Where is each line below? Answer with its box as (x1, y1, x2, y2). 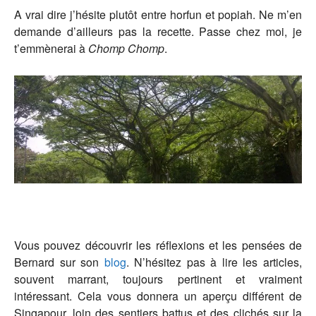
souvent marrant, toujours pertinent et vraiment (14, 271, 302, 288)
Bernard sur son (14, 254, 104, 271)
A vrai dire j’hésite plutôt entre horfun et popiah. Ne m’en (14, 6, 302, 23)
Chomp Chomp (88, 40, 164, 57)
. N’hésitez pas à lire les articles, (126, 254, 303, 271)
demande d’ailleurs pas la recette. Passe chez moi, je (14, 23, 302, 40)
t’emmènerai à (14, 40, 88, 57)
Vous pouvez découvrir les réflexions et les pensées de (14, 237, 302, 254)
